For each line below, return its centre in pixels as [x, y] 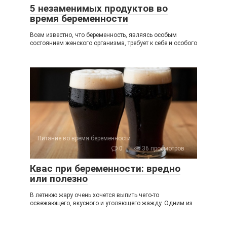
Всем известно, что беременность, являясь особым [103, 35]
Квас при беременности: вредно [105, 168]
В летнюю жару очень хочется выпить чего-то [94, 195]
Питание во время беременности [84, 138]
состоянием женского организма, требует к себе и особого [113, 43]
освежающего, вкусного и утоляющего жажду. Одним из [111, 203]
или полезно [59, 178]
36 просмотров [162, 148]
